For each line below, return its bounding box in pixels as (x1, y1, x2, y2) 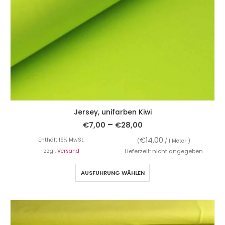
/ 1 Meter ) (163, 137, 190, 145)
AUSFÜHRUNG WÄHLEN (80, 169, 145, 177)
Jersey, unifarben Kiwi (73, 107, 152, 118)
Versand (57, 147, 79, 155)
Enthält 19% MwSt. (38, 136, 84, 144)
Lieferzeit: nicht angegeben (125, 147, 203, 156)
